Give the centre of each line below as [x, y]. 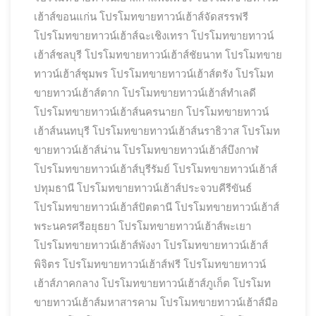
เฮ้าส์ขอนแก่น [65, 17]
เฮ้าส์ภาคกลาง [66, 284]
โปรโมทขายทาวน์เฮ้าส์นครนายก [109, 112]
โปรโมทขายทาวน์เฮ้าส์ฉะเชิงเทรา [111, 36]
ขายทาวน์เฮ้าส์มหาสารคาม [96, 303]
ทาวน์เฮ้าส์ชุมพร [71, 74]
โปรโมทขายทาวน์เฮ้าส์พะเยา [185, 226]
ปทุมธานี [54, 188]
